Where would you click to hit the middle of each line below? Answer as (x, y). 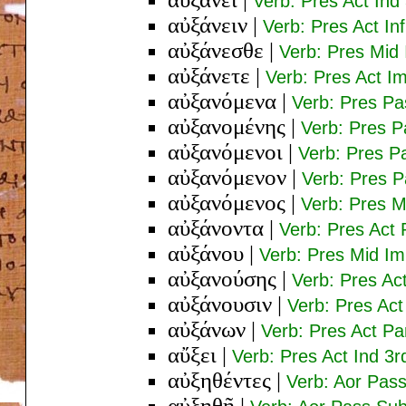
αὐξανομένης (227, 126)
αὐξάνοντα (216, 227)
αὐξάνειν (208, 24)
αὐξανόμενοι (225, 151)
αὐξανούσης (222, 278)
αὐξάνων (207, 329)
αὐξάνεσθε (216, 50)
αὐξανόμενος (227, 202)
